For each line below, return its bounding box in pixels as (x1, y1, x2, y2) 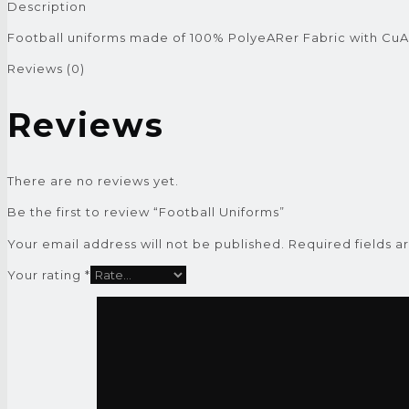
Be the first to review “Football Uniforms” (7, 204, 285, 219)
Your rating (7, 267, 85, 282)
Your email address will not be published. (7, 236, 285, 251)
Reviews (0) (7, 61, 85, 77)
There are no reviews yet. (7, 173, 179, 188)
